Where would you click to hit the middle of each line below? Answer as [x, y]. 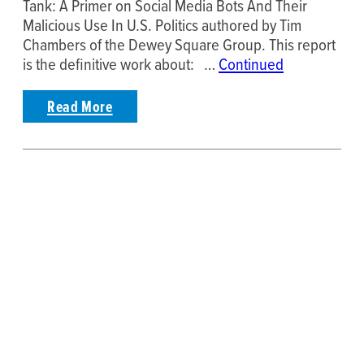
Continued [251, 63]
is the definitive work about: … [121, 63]
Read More [80, 106]
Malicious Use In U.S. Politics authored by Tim [162, 24]
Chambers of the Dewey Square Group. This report [179, 44]
